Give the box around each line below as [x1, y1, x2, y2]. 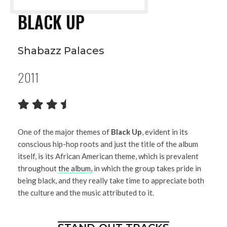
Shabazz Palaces [18, 45, 104, 57]
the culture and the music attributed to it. [18, 188, 154, 198]
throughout [18, 164, 58, 173]
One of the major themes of [18, 127, 111, 137]
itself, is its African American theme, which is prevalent [18, 152, 199, 161]
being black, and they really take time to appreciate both [18, 176, 204, 185]
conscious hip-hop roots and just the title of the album [18, 139, 198, 149]
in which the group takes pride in [92, 164, 201, 173]
